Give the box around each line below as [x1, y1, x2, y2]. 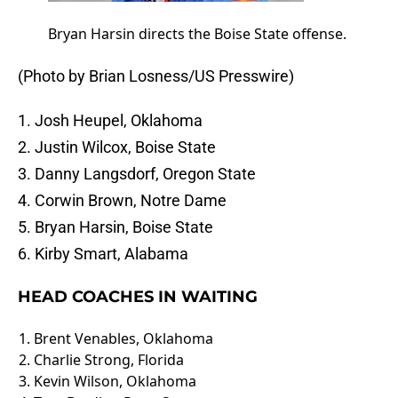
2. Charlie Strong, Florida [19, 350, 184, 370]
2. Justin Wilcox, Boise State [18, 138, 216, 157]
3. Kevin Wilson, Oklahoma [19, 371, 196, 392]
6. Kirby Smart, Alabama [18, 244, 188, 264]
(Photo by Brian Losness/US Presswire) [18, 67, 294, 86]
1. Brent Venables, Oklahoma [19, 329, 213, 349]
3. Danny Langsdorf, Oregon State [18, 164, 256, 184]
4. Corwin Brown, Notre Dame [18, 191, 227, 211]
